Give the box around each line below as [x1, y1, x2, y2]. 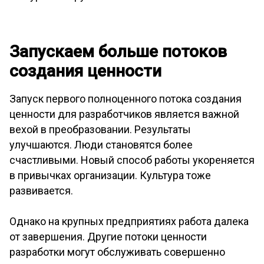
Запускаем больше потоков [9, 42, 227, 62]
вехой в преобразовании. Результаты [9, 123, 191, 136]
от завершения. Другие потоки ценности [9, 230, 207, 243]
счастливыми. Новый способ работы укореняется [9, 154, 255, 167]
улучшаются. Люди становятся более [9, 138, 193, 151]
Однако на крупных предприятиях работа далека [9, 215, 249, 228]
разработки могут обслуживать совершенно [9, 246, 225, 259]
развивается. [9, 184, 73, 197]
